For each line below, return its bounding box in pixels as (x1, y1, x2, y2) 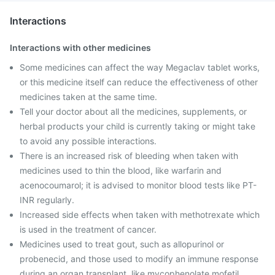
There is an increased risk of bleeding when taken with (20, 150, 238, 161)
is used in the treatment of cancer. (20, 224, 157, 234)
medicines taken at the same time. (20, 91, 157, 102)
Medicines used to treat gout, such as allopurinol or (20, 239, 224, 249)
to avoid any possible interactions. (20, 136, 157, 146)
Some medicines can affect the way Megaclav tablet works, (20, 62, 260, 72)
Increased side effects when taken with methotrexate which (20, 209, 260, 220)
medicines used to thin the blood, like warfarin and (20, 165, 222, 176)
